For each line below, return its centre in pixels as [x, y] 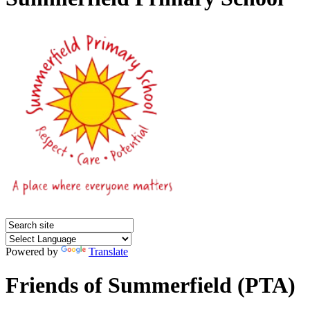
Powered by [33, 251]
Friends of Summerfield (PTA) [151, 285]
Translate [108, 251]
